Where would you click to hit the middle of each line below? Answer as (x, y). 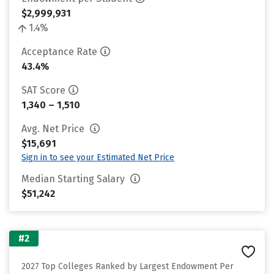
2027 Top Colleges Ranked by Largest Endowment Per (128, 266)
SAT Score (43, 90)
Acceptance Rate (59, 52)
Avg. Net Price (54, 129)
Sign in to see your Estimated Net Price (98, 157)
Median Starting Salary (74, 179)
